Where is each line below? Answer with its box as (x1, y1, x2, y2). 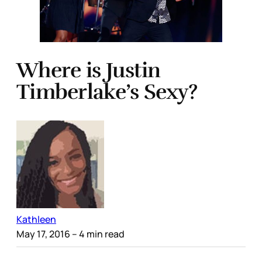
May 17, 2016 (16, 227, 70, 240)
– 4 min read (70, 227, 125, 240)
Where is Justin (16, 57, 161, 83)
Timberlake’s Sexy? (16, 78, 198, 105)
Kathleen (16, 212, 56, 226)
